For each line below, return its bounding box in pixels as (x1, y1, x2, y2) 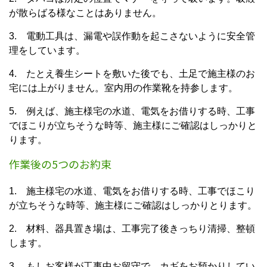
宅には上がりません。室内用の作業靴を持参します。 (9, 83, 238, 93)
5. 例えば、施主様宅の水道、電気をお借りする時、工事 (9, 106, 255, 116)
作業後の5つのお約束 (9, 156, 111, 172)
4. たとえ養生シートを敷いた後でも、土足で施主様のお (9, 69, 255, 79)
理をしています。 (9, 45, 85, 55)
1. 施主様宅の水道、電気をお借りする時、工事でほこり (9, 186, 255, 196)
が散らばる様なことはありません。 (9, 8, 162, 18)
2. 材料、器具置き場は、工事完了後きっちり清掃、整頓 (9, 223, 255, 234)
